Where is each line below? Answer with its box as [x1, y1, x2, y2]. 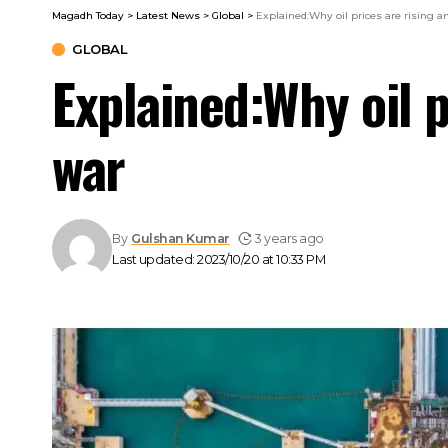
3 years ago [255, 230, 324, 246]
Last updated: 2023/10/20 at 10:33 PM [112, 251, 325, 267]
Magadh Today [52, 8, 124, 22]
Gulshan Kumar [131, 230, 230, 246]
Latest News [136, 8, 200, 22]
